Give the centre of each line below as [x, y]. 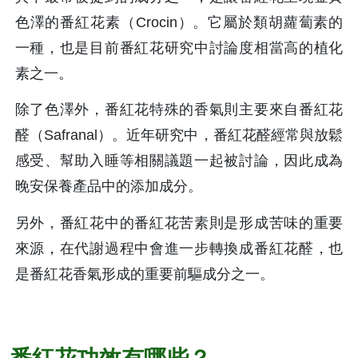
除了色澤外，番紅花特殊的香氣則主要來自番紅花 [179, 110]
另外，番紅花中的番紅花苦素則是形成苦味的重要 [179, 223]
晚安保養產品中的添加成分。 [110, 187]
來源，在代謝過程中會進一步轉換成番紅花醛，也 [179, 248]
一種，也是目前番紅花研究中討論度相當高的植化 [179, 48]
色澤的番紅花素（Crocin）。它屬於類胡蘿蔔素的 [179, 22]
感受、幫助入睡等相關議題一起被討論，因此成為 [179, 161]
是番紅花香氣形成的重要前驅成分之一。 [144, 274]
